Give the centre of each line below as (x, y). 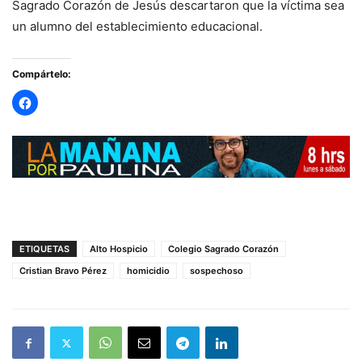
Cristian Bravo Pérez (63, 271)
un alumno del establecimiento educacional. (137, 26)
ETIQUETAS (44, 249)
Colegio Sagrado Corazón (223, 249)
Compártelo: (42, 74)
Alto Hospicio (119, 249)
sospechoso (217, 271)
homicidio (148, 271)
